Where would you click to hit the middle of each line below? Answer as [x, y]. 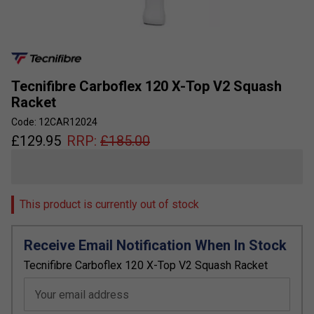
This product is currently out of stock [109, 205]
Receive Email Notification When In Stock [155, 246]
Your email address [82, 295]
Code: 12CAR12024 [54, 122]
